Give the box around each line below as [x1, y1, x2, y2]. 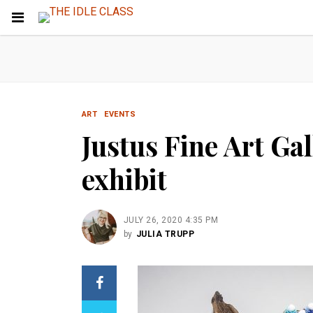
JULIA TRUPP [136, 229, 195, 239]
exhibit [82, 161, 167, 197]
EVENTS [104, 110, 136, 119]
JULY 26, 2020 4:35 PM [124, 215, 219, 225]
